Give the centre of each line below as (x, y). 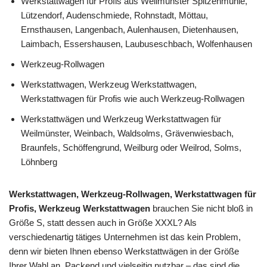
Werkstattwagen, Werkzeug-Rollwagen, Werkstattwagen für (133, 194)
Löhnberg (39, 162)
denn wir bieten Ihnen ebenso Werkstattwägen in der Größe (124, 251)
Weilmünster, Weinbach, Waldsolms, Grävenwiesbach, (127, 133)
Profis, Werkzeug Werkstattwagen (80, 208)
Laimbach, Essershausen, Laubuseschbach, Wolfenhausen (136, 44)
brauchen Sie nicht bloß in (201, 208)
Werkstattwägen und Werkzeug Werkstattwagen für (121, 119)
